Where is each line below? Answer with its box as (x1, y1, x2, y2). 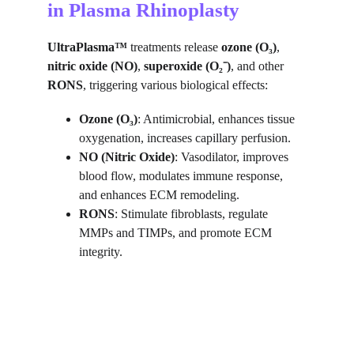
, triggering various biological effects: (83, 78, 268, 92)
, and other (231, 59, 287, 73)
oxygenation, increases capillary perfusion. (79, 131, 291, 145)
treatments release (127, 40, 221, 54)
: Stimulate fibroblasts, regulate (115, 207, 271, 220)
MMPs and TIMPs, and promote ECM (79, 226, 275, 239)
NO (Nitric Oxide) (79, 150, 175, 164)
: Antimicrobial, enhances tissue (137, 112, 298, 126)
